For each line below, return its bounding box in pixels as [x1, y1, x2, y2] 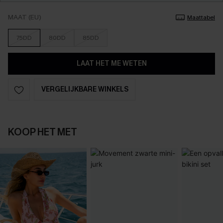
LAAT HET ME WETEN [76, 59, 147, 68]
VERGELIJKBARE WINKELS [41, 85, 128, 94]
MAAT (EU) [8, 12, 41, 22]
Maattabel [187, 13, 215, 21]
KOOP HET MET [8, 125, 77, 139]
